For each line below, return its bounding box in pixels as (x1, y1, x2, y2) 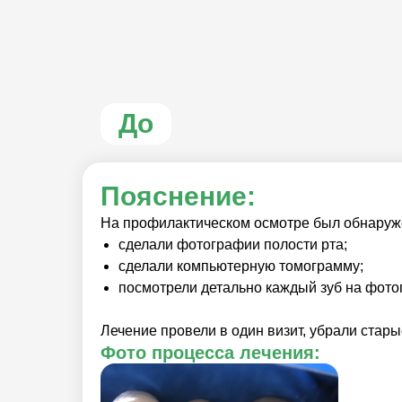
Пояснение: (100, 181, 256, 211)
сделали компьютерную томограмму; (118, 258, 363, 274)
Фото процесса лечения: (100, 343, 320, 363)
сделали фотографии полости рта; (118, 237, 347, 252)
